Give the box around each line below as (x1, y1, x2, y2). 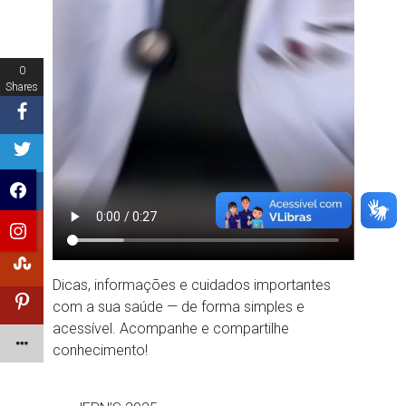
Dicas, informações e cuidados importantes (52, 275, 331, 294)
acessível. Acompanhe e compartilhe (52, 319, 289, 337)
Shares (5, 81, 38, 93)
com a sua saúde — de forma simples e (52, 297, 304, 315)
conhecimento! (52, 341, 151, 359)
